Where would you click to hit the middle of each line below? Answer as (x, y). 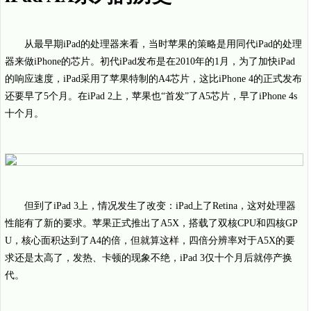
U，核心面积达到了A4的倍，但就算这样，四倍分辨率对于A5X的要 (150, 241)
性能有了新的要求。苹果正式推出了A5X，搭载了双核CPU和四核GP (151, 223)
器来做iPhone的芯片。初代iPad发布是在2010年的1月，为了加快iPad (150, 61)
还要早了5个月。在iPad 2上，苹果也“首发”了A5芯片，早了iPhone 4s (151, 96)
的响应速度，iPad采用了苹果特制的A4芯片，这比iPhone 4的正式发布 (153, 79)
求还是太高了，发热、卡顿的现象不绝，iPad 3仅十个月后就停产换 (149, 258)
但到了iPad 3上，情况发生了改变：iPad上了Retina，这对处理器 (160, 206)
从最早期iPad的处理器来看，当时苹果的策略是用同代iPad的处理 (163, 44)
